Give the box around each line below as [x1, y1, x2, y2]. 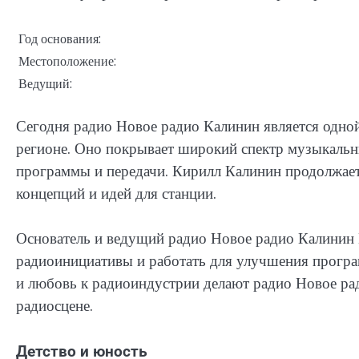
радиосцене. [16, 295, 93, 317]
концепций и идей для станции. [16, 182, 216, 204]
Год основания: [18, 29, 101, 48]
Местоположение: [18, 51, 116, 71]
